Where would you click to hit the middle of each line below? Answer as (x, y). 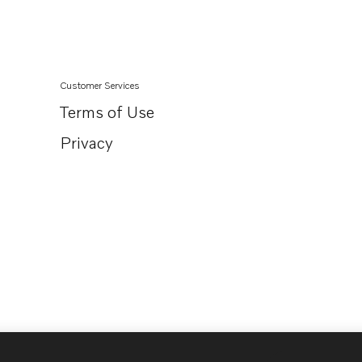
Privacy (86, 142)
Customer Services (100, 85)
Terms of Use (107, 112)
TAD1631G (218, 38)
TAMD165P (221, 12)
